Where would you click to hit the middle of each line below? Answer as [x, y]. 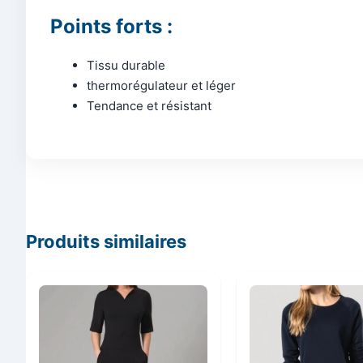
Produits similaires [106, 241]
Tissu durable [126, 66]
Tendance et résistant [149, 106]
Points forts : [111, 27]
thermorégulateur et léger [161, 86]
